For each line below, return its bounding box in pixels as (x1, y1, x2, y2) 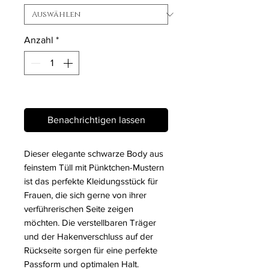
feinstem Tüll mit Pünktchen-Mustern (24, 162, 164, 173)
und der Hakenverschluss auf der (24, 231, 153, 242)
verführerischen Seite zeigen (24, 204, 133, 214)
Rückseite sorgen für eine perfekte (24, 245, 157, 256)
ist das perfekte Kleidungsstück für (24, 176, 158, 187)
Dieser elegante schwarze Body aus (24, 148, 163, 159)
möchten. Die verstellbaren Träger (24, 217, 156, 228)
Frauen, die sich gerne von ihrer (24, 190, 147, 201)
